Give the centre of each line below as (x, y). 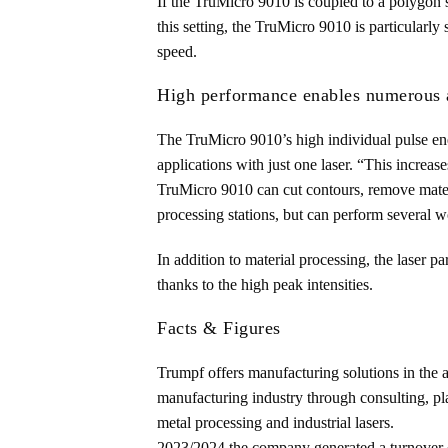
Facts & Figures (219, 328)
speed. (177, 51)
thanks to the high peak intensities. (265, 284)
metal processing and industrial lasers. (275, 422)
